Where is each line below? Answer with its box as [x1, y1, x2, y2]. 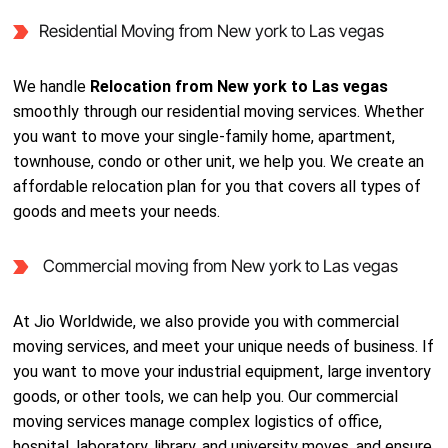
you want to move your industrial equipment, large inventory [13, 362, 432, 381]
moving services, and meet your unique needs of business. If [13, 337, 435, 356]
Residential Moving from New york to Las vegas [38, 21, 384, 41]
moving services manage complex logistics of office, [13, 412, 383, 431]
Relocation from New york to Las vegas [90, 77, 389, 96]
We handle [13, 77, 91, 96]
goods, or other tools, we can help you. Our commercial [13, 387, 399, 406]
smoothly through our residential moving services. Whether [13, 102, 425, 121]
